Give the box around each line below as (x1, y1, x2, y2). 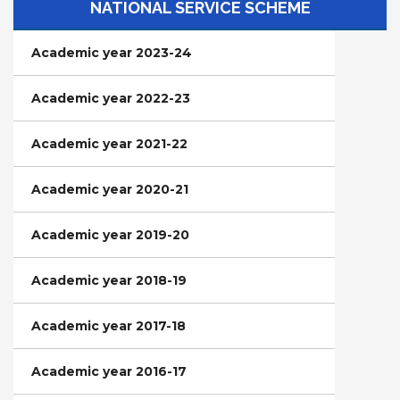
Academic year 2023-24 (31, 45, 192, 61)
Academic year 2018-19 (31, 272, 187, 288)
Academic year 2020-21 (31, 181, 188, 197)
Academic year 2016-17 (31, 363, 187, 379)
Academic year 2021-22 (31, 136, 187, 152)
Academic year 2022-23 (31, 90, 190, 106)
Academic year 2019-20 (31, 227, 189, 243)
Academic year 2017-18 (31, 318, 186, 334)
